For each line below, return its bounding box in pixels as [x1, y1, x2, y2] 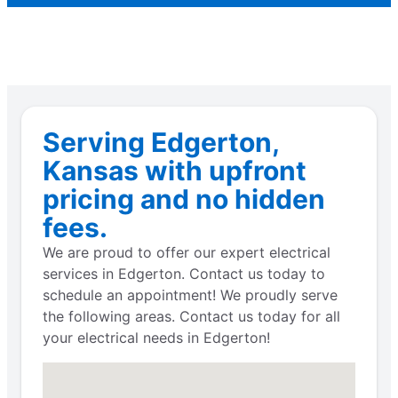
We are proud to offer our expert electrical [43, 243, 330, 261]
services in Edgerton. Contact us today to [43, 264, 325, 283]
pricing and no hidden [43, 182, 325, 215]
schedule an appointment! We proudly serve [43, 285, 338, 304]
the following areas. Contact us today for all [43, 306, 340, 325]
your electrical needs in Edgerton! [43, 328, 270, 346]
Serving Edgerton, [43, 125, 279, 158]
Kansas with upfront [43, 154, 306, 187]
